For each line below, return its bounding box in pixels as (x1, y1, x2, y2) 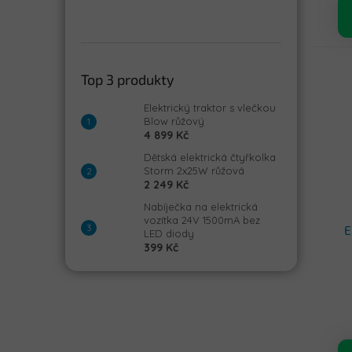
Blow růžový (144, 114, 204, 127)
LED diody (144, 226, 194, 240)
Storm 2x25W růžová (144, 163, 244, 177)
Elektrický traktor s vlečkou (144, 101, 276, 114)
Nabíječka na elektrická (144, 200, 258, 213)
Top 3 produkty (81, 70, 174, 88)
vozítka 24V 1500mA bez (144, 213, 260, 226)
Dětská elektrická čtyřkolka (144, 150, 276, 163)
